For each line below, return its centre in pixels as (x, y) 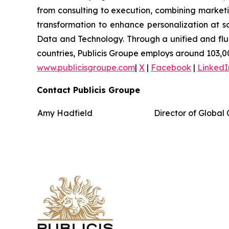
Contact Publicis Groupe (88, 90)
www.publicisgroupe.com (86, 67)
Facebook (171, 67)
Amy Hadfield (72, 113)
